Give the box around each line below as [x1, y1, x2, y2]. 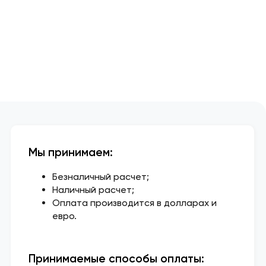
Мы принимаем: [28, 145, 113, 159]
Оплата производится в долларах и [52, 197, 217, 208]
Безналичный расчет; [52, 170, 149, 182]
